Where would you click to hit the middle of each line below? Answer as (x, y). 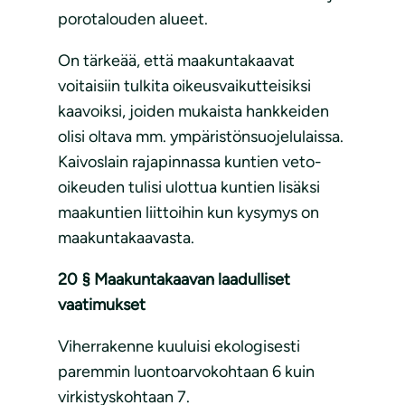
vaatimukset (102, 305)
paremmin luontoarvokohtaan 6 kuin (186, 372)
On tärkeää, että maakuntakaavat (176, 61)
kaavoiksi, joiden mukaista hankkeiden (193, 112)
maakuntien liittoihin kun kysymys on (188, 213)
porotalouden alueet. (133, 19)
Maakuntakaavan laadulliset (192, 280)
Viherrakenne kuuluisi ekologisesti (179, 347)
